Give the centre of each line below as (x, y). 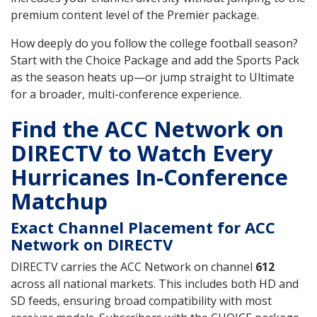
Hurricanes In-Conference (149, 177)
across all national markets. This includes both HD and (155, 283)
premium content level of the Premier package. (135, 15)
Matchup (59, 201)
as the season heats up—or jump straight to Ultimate (152, 77)
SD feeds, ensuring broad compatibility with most (141, 300)
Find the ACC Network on (147, 128)
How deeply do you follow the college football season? (154, 43)
